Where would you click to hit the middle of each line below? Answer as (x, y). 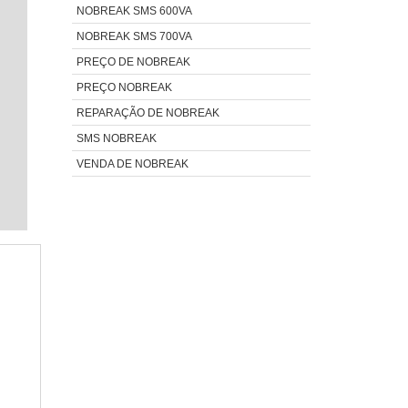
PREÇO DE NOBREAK (133, 61)
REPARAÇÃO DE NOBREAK (148, 112)
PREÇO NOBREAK (124, 87)
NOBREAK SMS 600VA (134, 10)
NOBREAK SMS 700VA (134, 36)
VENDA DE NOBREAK (132, 163)
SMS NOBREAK (116, 138)
